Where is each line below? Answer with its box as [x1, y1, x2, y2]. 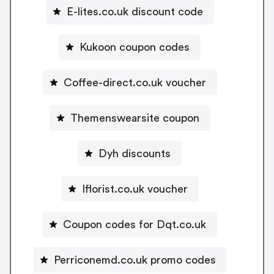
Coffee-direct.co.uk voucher [63, 76, 206, 88]
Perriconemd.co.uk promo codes [53, 254, 216, 265]
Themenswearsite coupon [70, 112, 199, 124]
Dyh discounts [98, 147, 171, 159]
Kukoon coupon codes [80, 41, 190, 53]
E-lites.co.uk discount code [66, 6, 203, 17]
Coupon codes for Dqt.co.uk [63, 218, 206, 230]
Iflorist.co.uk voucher [81, 183, 188, 194]
